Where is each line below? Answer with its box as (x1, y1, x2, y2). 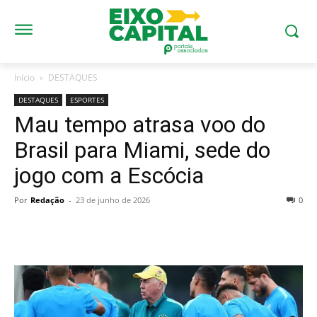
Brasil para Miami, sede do (14, 136, 270, 163)
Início (14, 71, 35, 83)
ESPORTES (70, 94, 104, 105)
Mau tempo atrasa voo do (14, 110, 265, 138)
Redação (30, 194, 64, 205)
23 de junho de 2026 (76, 194, 150, 205)
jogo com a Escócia (14, 161, 204, 189)
